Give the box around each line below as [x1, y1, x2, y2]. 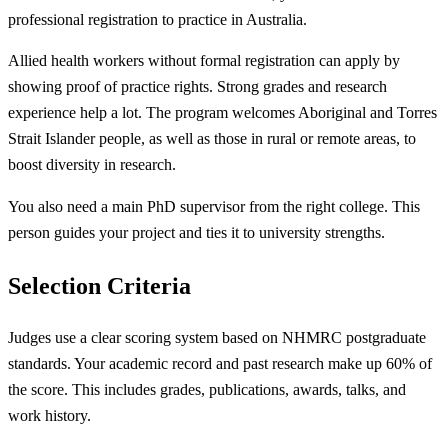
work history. [8, 407, 91, 425]
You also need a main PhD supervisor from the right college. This [8, 198, 420, 216]
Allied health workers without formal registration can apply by [8, 52, 400, 70]
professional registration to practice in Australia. [8, 10, 307, 28]
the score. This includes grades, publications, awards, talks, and [8, 381, 406, 399]
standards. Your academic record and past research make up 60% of [8, 355, 432, 373]
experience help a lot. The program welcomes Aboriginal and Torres [8, 104, 437, 122]
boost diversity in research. [8, 156, 176, 174]
